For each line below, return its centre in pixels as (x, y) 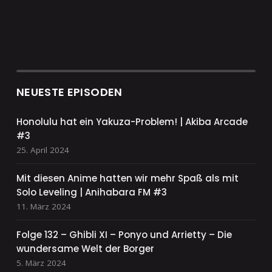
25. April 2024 (42, 150)
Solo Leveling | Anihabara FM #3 (91, 192)
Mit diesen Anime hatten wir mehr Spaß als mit (127, 178)
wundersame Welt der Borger (85, 249)
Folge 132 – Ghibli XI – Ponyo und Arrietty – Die (124, 235)
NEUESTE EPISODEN (69, 92)
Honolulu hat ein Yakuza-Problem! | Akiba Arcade (132, 122)
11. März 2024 (43, 207)
